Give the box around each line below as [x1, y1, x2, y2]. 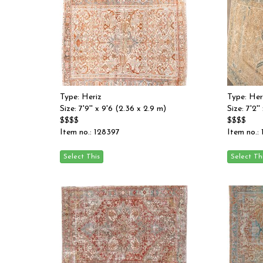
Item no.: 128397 [60, 128, 120, 137]
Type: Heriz [60, 93, 102, 102]
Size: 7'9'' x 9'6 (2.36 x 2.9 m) [60, 104, 166, 113]
